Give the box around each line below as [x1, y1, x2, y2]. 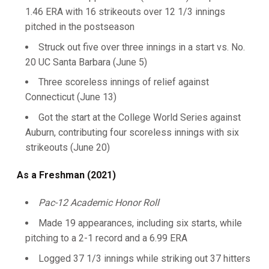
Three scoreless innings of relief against [38, 76, 209, 88]
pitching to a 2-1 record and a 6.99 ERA [25, 232, 187, 244]
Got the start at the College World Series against [38, 112, 241, 123]
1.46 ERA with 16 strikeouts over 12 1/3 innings [25, 5, 225, 17]
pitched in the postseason [25, 20, 134, 32]
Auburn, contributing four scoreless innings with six [25, 127, 239, 138]
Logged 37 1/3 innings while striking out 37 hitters [38, 252, 250, 264]
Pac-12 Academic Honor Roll [38, 197, 159, 208]
